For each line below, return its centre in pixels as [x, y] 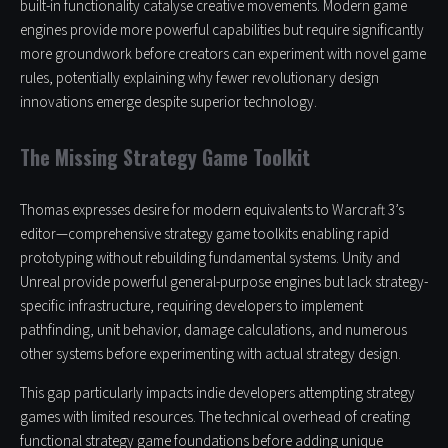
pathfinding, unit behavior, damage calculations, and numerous [213, 331]
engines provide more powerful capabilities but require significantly [222, 31]
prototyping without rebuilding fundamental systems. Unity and [210, 259]
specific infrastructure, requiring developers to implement [191, 307]
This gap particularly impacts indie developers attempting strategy [217, 394]
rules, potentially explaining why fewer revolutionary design [199, 79]
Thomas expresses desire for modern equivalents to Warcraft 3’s [212, 211]
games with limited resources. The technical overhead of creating [215, 418]
